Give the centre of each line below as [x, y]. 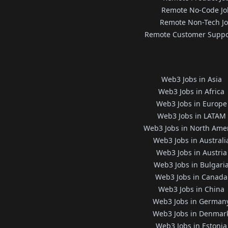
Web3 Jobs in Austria [191, 152]
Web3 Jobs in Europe [191, 104]
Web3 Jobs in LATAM [191, 116]
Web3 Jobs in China [192, 189]
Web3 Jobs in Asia [191, 79]
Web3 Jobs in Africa [192, 91]
